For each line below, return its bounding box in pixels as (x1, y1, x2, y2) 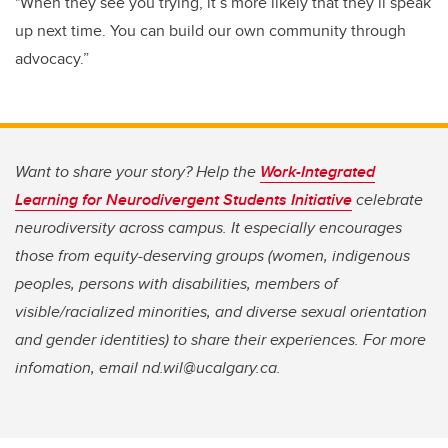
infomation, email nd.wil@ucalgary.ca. (15, 356, 281, 380)
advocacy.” (15, 47, 89, 71)
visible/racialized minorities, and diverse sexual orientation (15, 300, 427, 324)
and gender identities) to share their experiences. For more (15, 328, 426, 352)
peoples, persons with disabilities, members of (15, 272, 338, 296)
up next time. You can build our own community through (15, 19, 406, 43)
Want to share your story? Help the (15, 160, 260, 184)
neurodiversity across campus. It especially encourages (15, 216, 402, 240)
